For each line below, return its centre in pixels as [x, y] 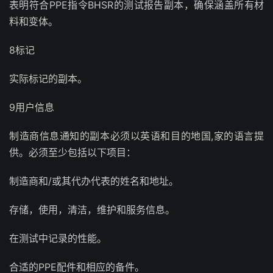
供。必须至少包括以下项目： [73, 152]
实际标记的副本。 [48, 79]
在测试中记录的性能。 [58, 238]
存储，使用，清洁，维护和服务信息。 [92, 210]
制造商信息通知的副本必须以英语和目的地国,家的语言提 [136, 136]
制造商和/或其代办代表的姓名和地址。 [94, 181]
